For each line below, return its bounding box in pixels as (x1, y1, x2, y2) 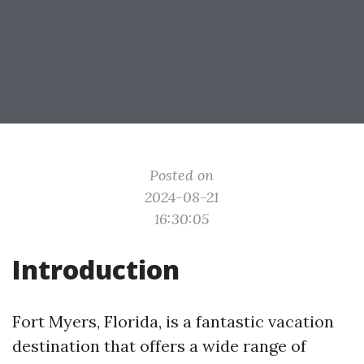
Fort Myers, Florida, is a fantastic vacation (12, 311, 334, 331)
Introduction (12, 252, 180, 287)
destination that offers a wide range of (12, 336, 306, 356)
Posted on (149, 166, 214, 184)
